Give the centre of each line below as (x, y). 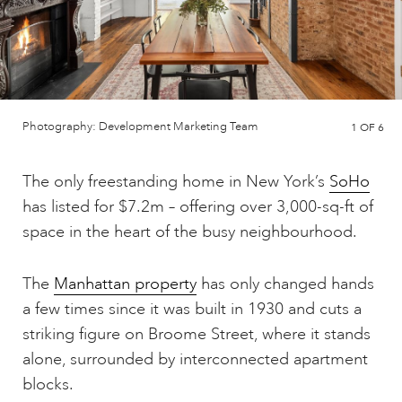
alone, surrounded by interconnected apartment (195, 359)
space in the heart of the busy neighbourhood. (190, 232)
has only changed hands (285, 284)
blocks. (48, 385)
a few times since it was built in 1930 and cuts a (192, 309)
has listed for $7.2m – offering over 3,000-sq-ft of (198, 207)
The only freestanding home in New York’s (176, 182)
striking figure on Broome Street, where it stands (197, 334)
